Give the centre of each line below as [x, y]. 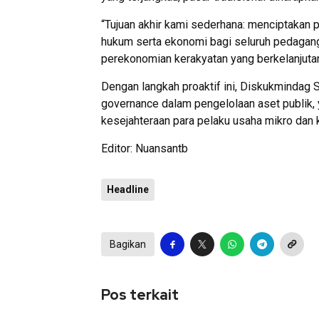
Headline [128, 189]
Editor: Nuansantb [145, 148]
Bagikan [128, 244]
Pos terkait [140, 294]
